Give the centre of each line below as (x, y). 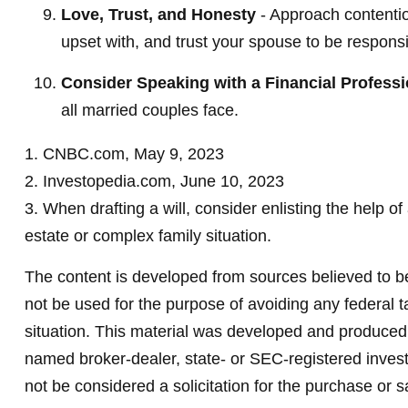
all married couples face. (149, 110)
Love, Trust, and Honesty (158, 15)
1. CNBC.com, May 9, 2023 (124, 154)
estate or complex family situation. (148, 236)
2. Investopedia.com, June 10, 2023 (154, 181)
